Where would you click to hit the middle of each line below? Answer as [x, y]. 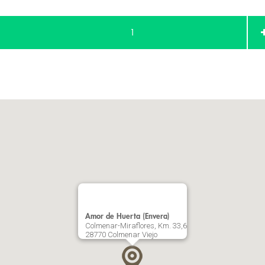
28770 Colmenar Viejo [121, 235]
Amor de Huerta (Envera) [127, 216]
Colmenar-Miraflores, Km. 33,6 [136, 226]
